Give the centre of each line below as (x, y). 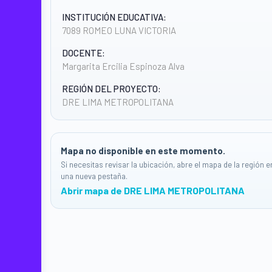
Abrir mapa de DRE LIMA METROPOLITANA (153, 190)
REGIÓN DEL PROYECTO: (111, 89)
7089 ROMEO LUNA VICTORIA (119, 30)
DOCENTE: (83, 53)
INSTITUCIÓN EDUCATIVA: (114, 17)
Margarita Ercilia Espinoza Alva (123, 66)
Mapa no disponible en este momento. (143, 151)
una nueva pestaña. (94, 176)
